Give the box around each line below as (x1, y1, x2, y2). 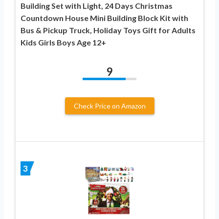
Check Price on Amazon (73, 101, 146, 110)
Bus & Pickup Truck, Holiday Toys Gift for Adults (21, 25, 196, 35)
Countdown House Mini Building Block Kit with (21, 13, 188, 22)
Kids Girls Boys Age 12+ (21, 37, 106, 47)
